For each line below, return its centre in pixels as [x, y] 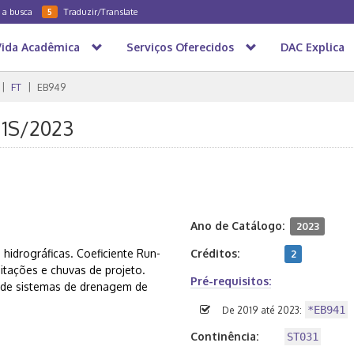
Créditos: [215, 253]
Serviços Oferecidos [180, 47]
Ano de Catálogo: [237, 226]
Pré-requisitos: [231, 281]
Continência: [224, 337]
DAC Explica [313, 47]
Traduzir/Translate [101, 11]
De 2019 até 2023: [262, 311]
